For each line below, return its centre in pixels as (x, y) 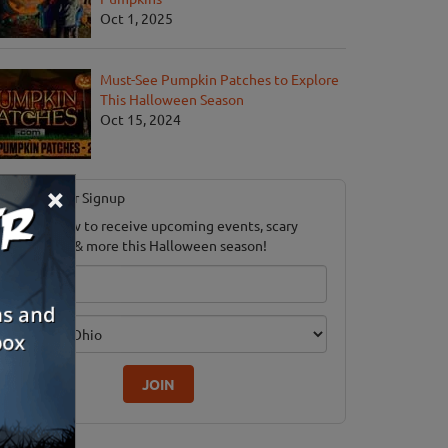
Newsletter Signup (64, 197)
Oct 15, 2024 (140, 119)
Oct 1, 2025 (136, 18)
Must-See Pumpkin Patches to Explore (219, 79)
